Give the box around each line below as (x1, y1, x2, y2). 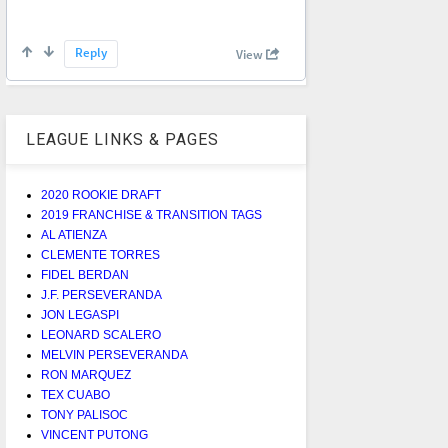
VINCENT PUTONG (40, 428, 148, 443)
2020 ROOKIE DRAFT (40, 188, 161, 203)
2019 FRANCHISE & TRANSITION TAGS (40, 208, 262, 223)
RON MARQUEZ (40, 368, 131, 383)
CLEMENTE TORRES (40, 248, 160, 263)
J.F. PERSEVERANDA (40, 288, 162, 303)
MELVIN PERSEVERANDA (40, 348, 188, 363)
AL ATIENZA (40, 228, 107, 243)
